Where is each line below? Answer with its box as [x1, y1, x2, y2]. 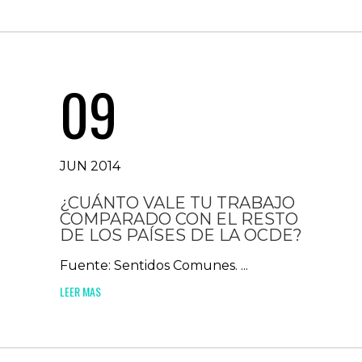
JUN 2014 [60, 158, 120, 174]
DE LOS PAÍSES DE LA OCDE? [60, 225, 302, 245]
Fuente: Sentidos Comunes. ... [60, 258, 248, 273]
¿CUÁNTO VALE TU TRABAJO [60, 193, 295, 213]
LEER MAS [60, 283, 101, 300]
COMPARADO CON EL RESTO [60, 209, 298, 229]
